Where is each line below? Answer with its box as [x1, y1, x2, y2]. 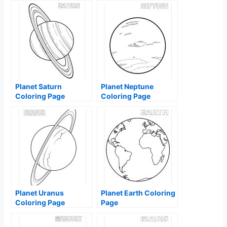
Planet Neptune [101, 82, 154, 91]
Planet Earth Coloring [101, 188, 176, 198]
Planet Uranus [15, 188, 64, 198]
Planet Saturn [15, 82, 62, 91]
